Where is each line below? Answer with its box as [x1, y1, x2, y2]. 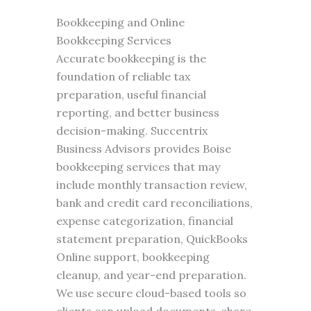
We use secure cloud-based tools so [56, 286, 246, 300]
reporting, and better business [56, 106, 219, 119]
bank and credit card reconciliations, [56, 196, 253, 210]
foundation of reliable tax [56, 69, 190, 83]
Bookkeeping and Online [56, 15, 185, 29]
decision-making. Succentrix [56, 124, 208, 137]
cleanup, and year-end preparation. [56, 268, 246, 282]
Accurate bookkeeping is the [56, 51, 206, 65]
